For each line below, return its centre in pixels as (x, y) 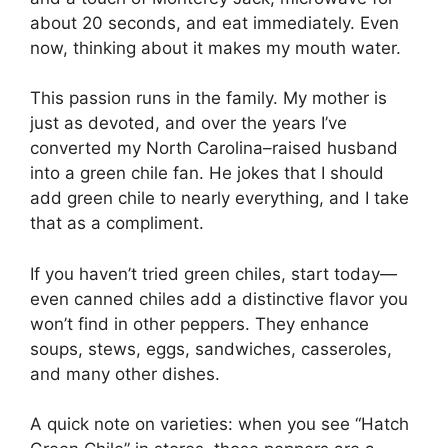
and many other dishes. (125, 373)
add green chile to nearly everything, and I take (219, 198)
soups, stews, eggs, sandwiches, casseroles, (211, 348)
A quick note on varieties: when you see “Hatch (219, 424)
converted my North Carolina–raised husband (214, 148)
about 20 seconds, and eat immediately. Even (214, 22)
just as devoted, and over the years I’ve (188, 123)
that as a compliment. (117, 223)
